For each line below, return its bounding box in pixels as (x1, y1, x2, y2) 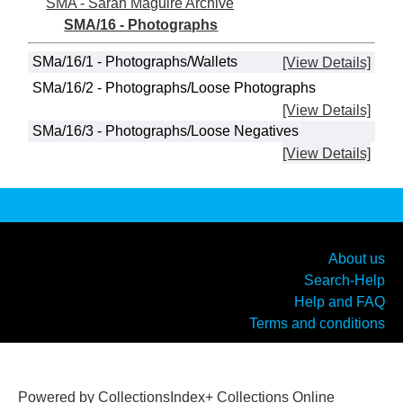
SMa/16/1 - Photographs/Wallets (32, 54, 238, 70)
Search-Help (304, 272, 385, 288)
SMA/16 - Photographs (64, 16, 219, 32)
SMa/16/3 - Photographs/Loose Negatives (32, 123, 300, 139)
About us (328, 250, 385, 266)
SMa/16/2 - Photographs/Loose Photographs (32, 80, 317, 96)
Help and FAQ (294, 293, 385, 309)
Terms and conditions (249, 315, 385, 331)
